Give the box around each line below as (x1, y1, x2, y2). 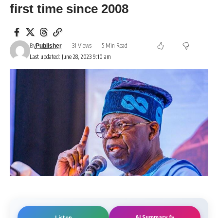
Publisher (35, 42, 62, 50)
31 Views (72, 42, 91, 50)
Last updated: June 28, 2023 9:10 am (29, 53, 111, 60)
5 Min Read (101, 42, 127, 50)
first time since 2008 (10, 1, 132, 16)
